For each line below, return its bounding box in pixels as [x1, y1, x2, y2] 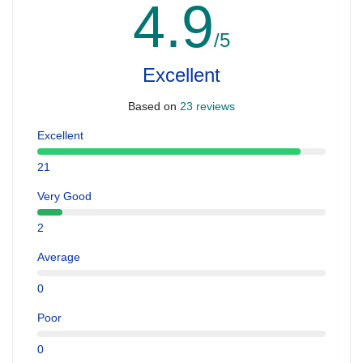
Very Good [37, 189, 92, 203]
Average [37, 250, 80, 263]
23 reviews [177, 100, 235, 113]
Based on [128, 100, 177, 113]
